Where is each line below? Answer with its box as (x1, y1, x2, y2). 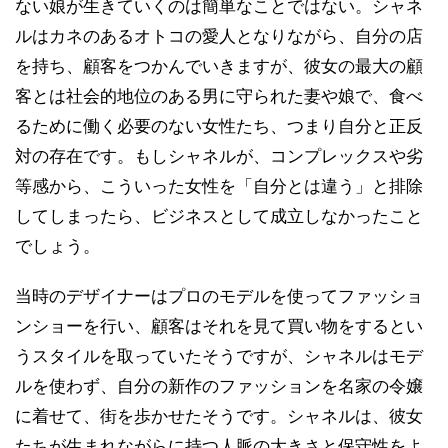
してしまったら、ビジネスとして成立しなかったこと (15, 205, 423, 226)
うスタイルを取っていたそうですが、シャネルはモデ (15, 345, 423, 366)
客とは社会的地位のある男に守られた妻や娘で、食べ (15, 85, 423, 106)
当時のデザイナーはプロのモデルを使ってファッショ (15, 285, 423, 306)
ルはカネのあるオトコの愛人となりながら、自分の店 (15, 25, 423, 46)
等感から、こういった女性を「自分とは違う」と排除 (15, 175, 423, 196)
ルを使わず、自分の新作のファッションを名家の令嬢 (15, 375, 423, 396)
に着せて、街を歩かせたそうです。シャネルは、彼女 (15, 405, 423, 426)
